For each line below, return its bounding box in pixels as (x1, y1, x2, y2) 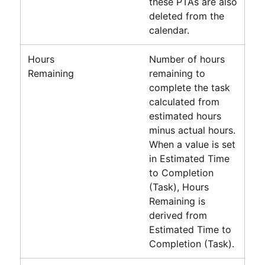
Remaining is (148, 195, 205, 207)
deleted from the (148, 9, 224, 22)
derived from (148, 209, 207, 221)
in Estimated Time (148, 152, 230, 164)
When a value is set (148, 138, 235, 150)
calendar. (148, 24, 189, 36)
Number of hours (148, 53, 225, 65)
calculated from (148, 95, 219, 108)
